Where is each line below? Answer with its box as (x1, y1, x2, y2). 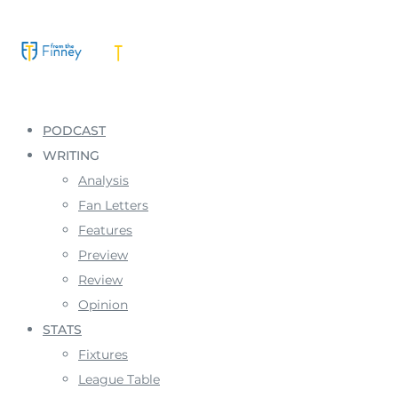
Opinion (78, 297, 128, 313)
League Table (78, 371, 160, 387)
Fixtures (78, 346, 128, 362)
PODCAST (43, 123, 106, 139)
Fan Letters (78, 197, 148, 213)
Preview (78, 247, 128, 263)
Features (78, 222, 132, 238)
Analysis (78, 172, 129, 188)
